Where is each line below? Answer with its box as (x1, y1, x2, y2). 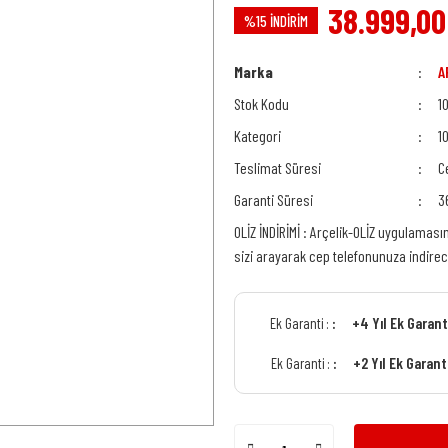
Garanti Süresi (234, 190, 313, 209)
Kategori (234, 126, 281, 145)
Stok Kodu (234, 94, 289, 113)
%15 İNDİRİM (244, 11, 308, 30)
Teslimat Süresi (234, 158, 321, 177)
